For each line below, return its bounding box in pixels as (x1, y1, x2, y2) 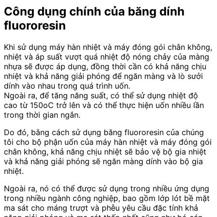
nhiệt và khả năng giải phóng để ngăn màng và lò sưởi (4, 71, 203, 81)
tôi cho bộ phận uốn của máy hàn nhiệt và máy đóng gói (4, 137, 212, 147)
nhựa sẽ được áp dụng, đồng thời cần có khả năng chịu (4, 62, 206, 72)
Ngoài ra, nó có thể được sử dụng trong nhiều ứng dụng (4, 184, 209, 194)
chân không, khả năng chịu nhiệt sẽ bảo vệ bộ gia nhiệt (4, 147, 206, 157)
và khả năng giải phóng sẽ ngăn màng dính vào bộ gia (4, 156, 203, 167)
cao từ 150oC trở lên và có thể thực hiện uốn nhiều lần (4, 100, 204, 110)
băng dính (128, 4, 185, 19)
